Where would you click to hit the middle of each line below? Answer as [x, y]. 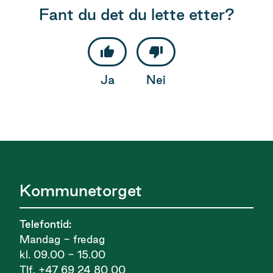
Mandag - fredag [62, 239]
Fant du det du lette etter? [136, 14]
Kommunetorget [81, 191]
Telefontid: [45, 224]
